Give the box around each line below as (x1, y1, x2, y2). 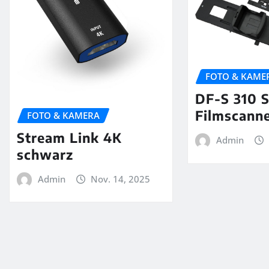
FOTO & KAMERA (27, 109, 100, 122)
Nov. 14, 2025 (91, 172, 151, 185)
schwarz (17, 145, 73, 163)
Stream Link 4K (17, 128, 122, 146)
